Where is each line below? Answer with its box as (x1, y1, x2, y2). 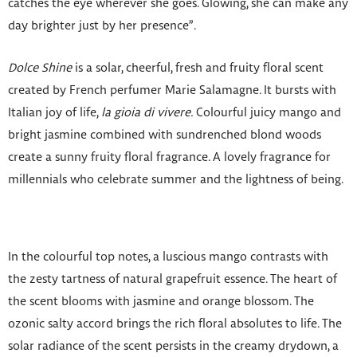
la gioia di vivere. (101, 107, 193, 119)
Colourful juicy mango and (193, 107, 341, 119)
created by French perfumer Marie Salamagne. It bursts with (8, 84, 336, 96)
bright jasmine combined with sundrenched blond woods (8, 129, 321, 141)
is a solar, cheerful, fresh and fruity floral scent (72, 62, 324, 74)
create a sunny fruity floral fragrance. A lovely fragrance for (8, 151, 331, 163)
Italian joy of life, (8, 107, 101, 119)
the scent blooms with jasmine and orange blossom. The (8, 296, 314, 308)
